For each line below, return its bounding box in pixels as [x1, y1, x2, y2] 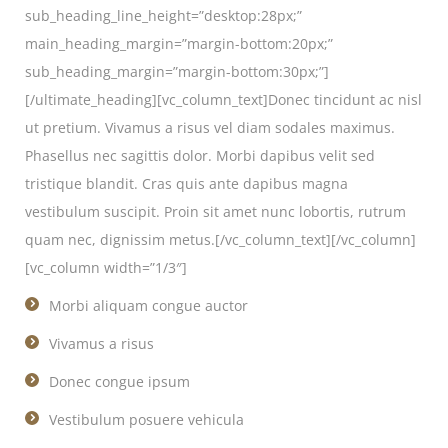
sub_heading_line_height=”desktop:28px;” [25, 6, 302, 25]
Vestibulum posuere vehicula [49, 410, 244, 429]
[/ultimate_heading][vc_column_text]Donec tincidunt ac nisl [25, 90, 422, 109]
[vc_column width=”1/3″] [25, 258, 187, 277]
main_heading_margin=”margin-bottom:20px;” [25, 34, 333, 53]
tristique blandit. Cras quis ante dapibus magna [25, 174, 348, 193]
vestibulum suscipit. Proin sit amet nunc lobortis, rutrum [25, 202, 406, 221]
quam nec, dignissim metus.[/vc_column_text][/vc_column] [25, 230, 416, 249]
